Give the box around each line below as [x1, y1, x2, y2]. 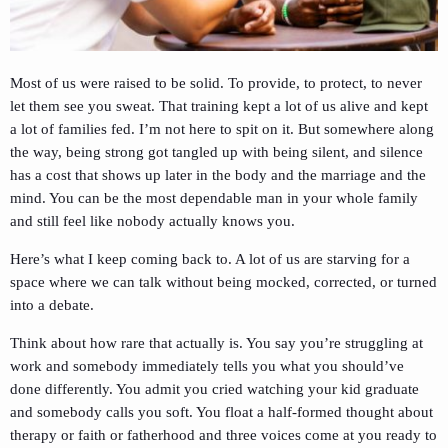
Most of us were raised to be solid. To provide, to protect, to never [10, 75, 422, 92]
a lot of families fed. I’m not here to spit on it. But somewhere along [10, 121, 434, 138]
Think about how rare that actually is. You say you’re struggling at [10, 335, 423, 352]
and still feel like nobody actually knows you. [10, 213, 295, 230]
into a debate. [10, 297, 94, 314]
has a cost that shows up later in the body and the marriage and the [10, 167, 426, 184]
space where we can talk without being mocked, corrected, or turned [10, 274, 437, 291]
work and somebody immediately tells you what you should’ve [10, 358, 404, 375]
